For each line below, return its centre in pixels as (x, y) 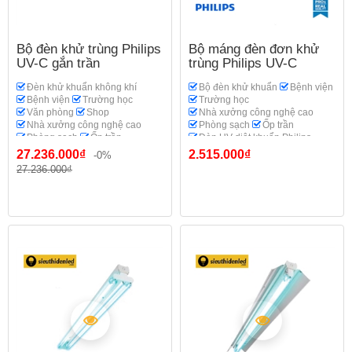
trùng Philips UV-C (243, 63)
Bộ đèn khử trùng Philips (89, 49)
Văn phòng (50, 112)
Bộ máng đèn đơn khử (254, 49)
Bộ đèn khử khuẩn (238, 87)
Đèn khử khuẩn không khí (82, 87)
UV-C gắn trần (58, 63)
